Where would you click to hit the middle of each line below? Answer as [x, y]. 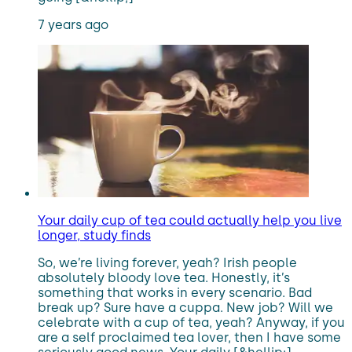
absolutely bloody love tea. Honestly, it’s [164, 278]
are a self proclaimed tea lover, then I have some [189, 337]
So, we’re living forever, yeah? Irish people [167, 263]
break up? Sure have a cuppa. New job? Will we [185, 308]
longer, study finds [94, 235]
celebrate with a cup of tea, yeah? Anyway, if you [191, 323]
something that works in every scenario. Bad [175, 293]
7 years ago [73, 25]
